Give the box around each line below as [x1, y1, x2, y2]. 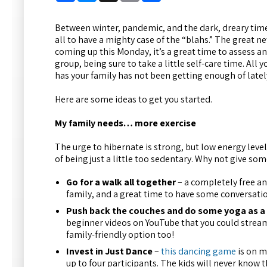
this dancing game [161, 244, 237, 257]
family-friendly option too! [66, 228, 175, 241]
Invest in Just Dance [66, 244, 153, 257]
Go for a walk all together [66, 175, 176, 188]
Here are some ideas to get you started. [55, 93, 212, 106]
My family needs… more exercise [55, 117, 196, 130]
